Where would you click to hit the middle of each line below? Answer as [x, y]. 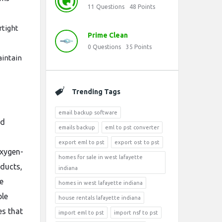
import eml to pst [81, 213]
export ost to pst [137, 142]
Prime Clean [108, 35]
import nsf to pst [136, 213]
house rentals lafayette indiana [100, 198]
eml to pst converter [132, 127]
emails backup [77, 127]
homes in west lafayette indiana [101, 183]
